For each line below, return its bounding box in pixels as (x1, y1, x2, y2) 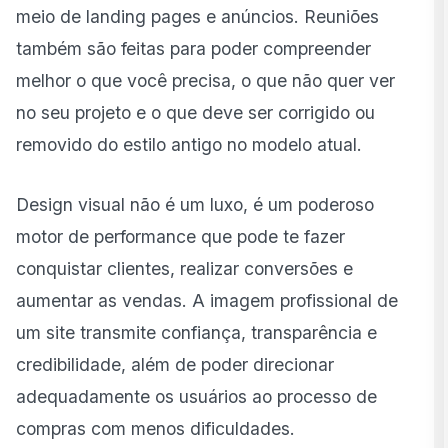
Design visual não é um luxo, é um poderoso (16, 194, 374, 216)
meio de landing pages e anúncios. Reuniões (16, 6, 379, 28)
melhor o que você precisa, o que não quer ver (16, 70, 395, 92)
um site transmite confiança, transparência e (16, 322, 377, 344)
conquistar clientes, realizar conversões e (16, 258, 353, 280)
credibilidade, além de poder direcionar (16, 354, 334, 376)
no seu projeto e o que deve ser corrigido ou (16, 102, 375, 124)
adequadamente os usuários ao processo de (16, 386, 377, 408)
